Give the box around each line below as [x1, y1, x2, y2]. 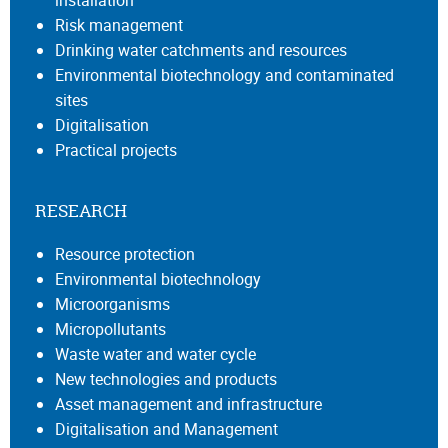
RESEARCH [35, 198, 127, 222]
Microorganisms [55, 292, 170, 315]
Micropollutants [55, 317, 166, 340]
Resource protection [55, 242, 195, 265]
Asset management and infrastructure [55, 392, 322, 415]
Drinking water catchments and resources [55, 38, 347, 61]
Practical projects [55, 138, 177, 161]
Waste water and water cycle [55, 342, 256, 365]
